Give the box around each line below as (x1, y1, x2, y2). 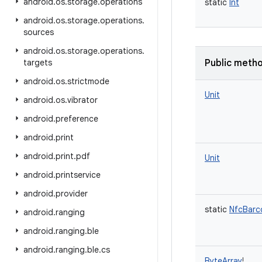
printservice (56, 170, 101, 180)
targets (23, 57, 52, 68)
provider (56, 188, 88, 199)
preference (56, 113, 98, 124)
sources (23, 27, 54, 37)
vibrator (67, 95, 98, 105)
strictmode (67, 76, 109, 87)
